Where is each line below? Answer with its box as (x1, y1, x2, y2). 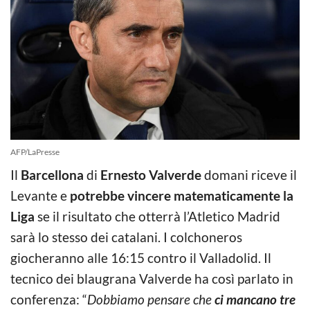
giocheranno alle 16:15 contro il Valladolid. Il (10, 249, 271, 266)
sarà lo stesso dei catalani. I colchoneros (10, 228, 242, 245)
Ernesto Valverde (100, 166, 201, 183)
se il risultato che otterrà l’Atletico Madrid (35, 208, 280, 224)
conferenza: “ (10, 291, 87, 307)
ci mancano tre (215, 291, 295, 307)
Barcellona (18, 166, 84, 183)
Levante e (10, 187, 70, 203)
